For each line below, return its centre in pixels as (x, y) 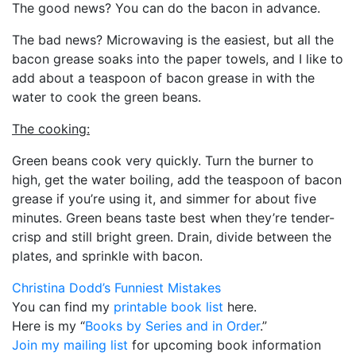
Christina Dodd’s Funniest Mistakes (116, 287)
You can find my (63, 306)
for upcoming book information (224, 344)
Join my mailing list (70, 344)
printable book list (168, 306)
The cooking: (51, 128)
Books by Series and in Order (172, 325)
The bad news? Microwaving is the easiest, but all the (173, 39)
